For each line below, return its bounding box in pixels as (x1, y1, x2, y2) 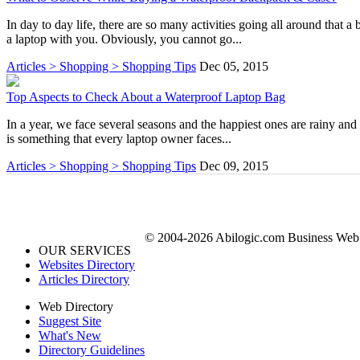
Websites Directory (39, 257, 135, 272)
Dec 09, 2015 (199, 158, 268, 173)
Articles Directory (39, 272, 129, 286)
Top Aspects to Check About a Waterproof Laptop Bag (6, 89, 285, 104)
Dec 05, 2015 (199, 59, 268, 73)
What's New (39, 328, 101, 342)
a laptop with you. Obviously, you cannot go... (6, 31, 242, 46)
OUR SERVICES (39, 243, 131, 257)
